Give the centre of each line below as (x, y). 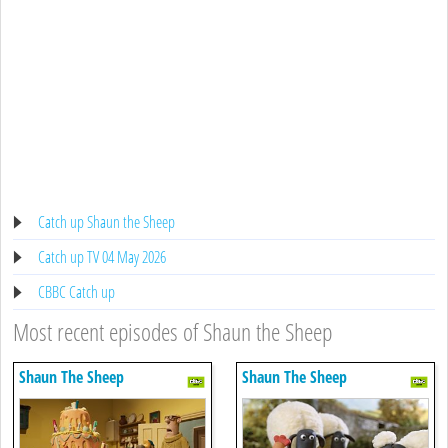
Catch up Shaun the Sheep (106, 221)
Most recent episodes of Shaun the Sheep (172, 331)
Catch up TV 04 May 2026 (102, 256)
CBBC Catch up (76, 291)
